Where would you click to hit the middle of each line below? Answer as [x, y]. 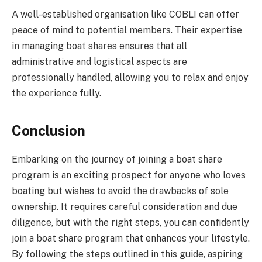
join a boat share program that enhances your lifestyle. [131, 238]
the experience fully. [56, 94]
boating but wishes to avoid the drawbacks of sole [120, 191]
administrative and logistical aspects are [99, 62]
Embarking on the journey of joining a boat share [117, 159]
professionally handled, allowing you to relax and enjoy [130, 78]
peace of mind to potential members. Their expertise [127, 30]
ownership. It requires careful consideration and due [125, 206]
